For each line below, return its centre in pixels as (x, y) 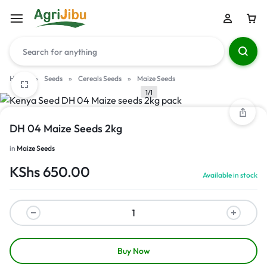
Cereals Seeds (100, 78)
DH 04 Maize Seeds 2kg (66, 128)
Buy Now (133, 251)
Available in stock (230, 175)
